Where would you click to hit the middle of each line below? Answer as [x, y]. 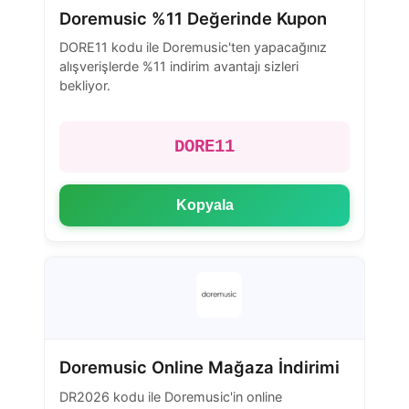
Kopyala [204, 204]
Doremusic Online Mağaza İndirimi [199, 367]
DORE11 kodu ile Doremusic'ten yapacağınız [193, 47]
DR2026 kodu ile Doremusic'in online [171, 396]
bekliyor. [85, 86]
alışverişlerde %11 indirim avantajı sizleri [179, 67]
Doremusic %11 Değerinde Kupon [193, 19]
